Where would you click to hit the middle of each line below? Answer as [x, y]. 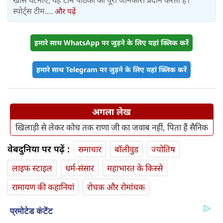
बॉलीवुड [126, 149]
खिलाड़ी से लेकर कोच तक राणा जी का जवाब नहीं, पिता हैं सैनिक [111, 127]
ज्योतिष [163, 149]
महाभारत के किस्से [135, 168]
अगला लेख [111, 112]
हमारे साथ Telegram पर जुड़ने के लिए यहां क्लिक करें [111, 70]
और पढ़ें [65, 11]
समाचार [90, 149]
